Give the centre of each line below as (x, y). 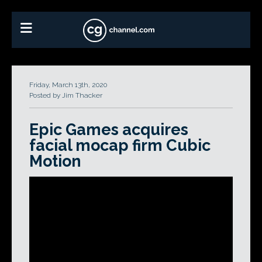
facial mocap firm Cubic (120, 145)
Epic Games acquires (109, 129)
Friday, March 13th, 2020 (68, 85)
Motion (55, 161)
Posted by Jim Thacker (66, 95)
